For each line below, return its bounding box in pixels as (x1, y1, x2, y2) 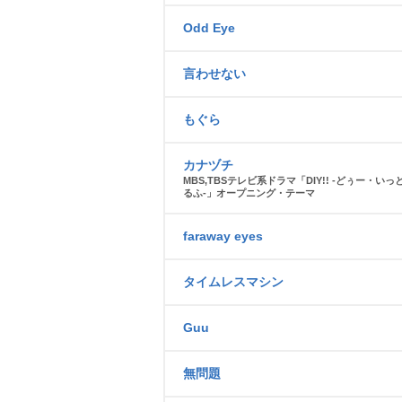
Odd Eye (183, 21, 235, 35)
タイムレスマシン (183, 275, 284, 289)
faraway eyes (183, 229, 263, 243)
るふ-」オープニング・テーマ (183, 188, 315, 198)
